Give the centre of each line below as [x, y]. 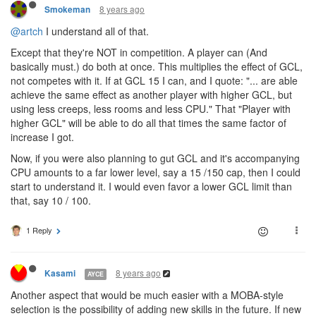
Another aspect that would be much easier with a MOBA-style [147, 295]
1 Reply [39, 230]
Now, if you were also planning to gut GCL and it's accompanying [155, 158]
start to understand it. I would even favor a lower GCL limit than [151, 186]
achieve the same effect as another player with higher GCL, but [151, 95]
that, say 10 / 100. [51, 200]
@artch [27, 31]
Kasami [60, 273]
